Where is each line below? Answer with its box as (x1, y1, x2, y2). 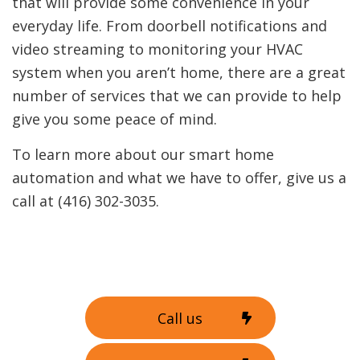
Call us (157, 308, 202, 328)
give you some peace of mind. (12, 109, 217, 129)
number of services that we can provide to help (12, 86, 342, 105)
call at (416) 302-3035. (12, 191, 163, 211)
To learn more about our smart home (12, 145, 274, 164)
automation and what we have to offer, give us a (12, 168, 346, 187)
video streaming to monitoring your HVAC (12, 39, 303, 59)
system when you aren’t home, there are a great (12, 63, 346, 82)
